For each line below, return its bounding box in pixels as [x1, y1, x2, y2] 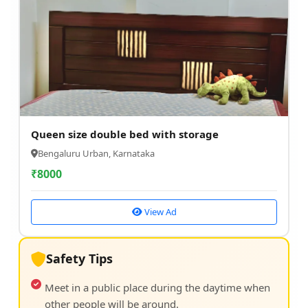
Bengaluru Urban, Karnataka [38, 147, 155, 159]
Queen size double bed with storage [31, 127, 219, 141]
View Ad [142, 206, 177, 218]
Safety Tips [46, 250, 113, 267]
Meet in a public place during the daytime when [45, 280, 270, 294]
